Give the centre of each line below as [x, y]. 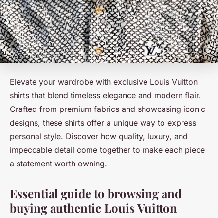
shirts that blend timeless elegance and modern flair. [105, 95]
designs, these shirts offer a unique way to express [103, 122]
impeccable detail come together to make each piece [107, 150]
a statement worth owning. [58, 163]
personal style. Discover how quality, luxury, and [99, 136]
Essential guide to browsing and [96, 193]
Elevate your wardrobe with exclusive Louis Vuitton [104, 82]
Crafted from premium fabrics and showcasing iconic [108, 109]
